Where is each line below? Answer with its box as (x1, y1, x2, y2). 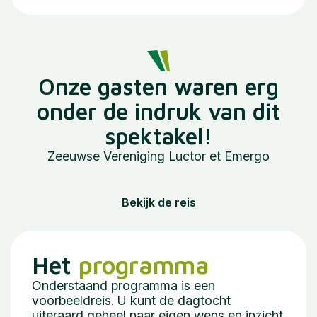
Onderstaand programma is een (32, 278, 215, 294)
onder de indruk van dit (37, 98, 280, 125)
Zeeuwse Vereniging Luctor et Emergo (47, 149, 270, 164)
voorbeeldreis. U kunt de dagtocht (32, 293, 231, 309)
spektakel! (104, 122, 213, 150)
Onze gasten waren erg (38, 73, 279, 100)
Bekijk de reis (121, 195, 196, 210)
